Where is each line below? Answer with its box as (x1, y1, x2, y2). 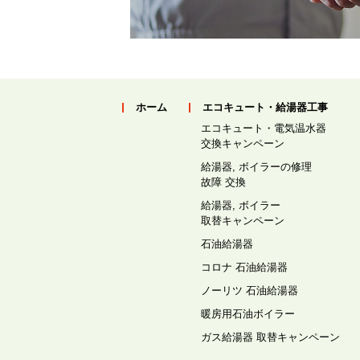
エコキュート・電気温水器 (201, 122, 327, 134)
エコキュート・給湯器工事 (202, 101, 329, 113)
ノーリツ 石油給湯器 (201, 284, 299, 297)
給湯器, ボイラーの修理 (201, 161, 313, 173)
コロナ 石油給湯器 (201, 261, 288, 273)
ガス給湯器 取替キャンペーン (201, 331, 341, 343)
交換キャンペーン (201, 137, 285, 149)
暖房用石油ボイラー (201, 308, 296, 320)
